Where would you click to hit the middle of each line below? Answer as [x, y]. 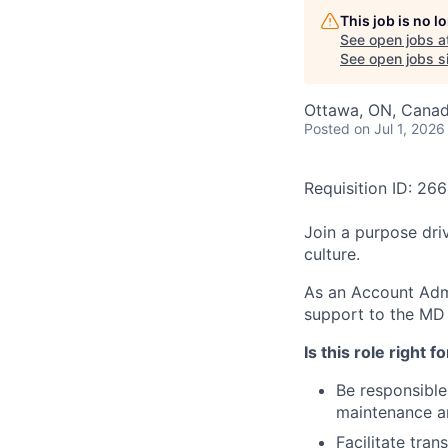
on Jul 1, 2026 [399, 128]
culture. [332, 254]
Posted [327, 128]
